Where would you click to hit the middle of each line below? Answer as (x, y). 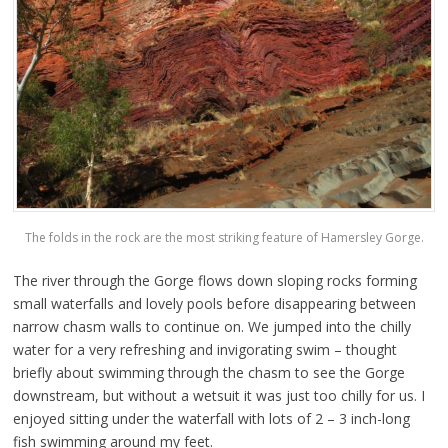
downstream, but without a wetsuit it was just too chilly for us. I (218, 395)
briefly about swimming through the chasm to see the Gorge (208, 372)
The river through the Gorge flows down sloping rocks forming (214, 280)
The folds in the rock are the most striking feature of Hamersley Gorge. (224, 237)
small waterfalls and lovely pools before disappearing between (214, 303)
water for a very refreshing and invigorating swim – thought (204, 349)
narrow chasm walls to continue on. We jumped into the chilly (211, 326)
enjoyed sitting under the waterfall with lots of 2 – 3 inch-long (211, 418)
